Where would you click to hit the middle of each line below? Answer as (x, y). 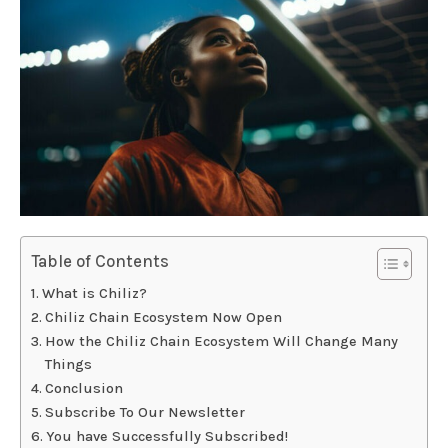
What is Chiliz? (96, 294)
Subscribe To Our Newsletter (144, 413)
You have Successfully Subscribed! (166, 437)
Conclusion (85, 389)
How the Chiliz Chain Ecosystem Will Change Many (221, 342)
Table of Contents (100, 261)
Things (70, 365)
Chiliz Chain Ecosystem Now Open (165, 318)
